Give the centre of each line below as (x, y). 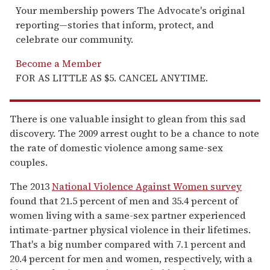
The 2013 (31, 186)
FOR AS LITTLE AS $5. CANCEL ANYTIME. (112, 77)
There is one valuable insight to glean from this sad (128, 118)
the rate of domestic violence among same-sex (116, 147)
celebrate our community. (74, 39)
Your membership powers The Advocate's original (130, 10)
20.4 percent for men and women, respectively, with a (131, 258)
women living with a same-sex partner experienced (128, 215)
